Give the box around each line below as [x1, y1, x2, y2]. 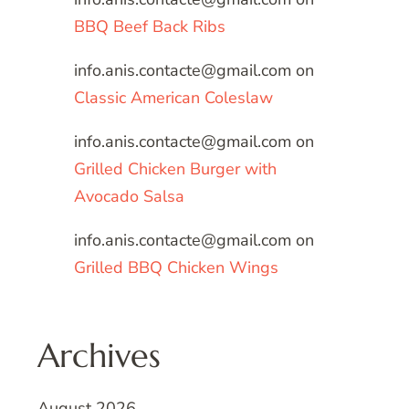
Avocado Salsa [74, 185, 184, 208]
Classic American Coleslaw [74, 87, 273, 110]
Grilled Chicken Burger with [74, 158, 277, 181]
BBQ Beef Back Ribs [74, 16, 225, 38]
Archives [37, 335, 161, 377]
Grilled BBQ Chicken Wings [74, 257, 278, 279]
